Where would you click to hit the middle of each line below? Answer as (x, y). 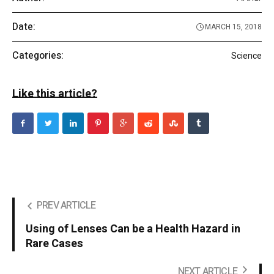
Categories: (38, 56)
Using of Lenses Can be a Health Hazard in (133, 229)
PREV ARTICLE (66, 206)
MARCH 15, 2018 (233, 27)
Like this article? (55, 94)
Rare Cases (54, 244)
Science (246, 56)
